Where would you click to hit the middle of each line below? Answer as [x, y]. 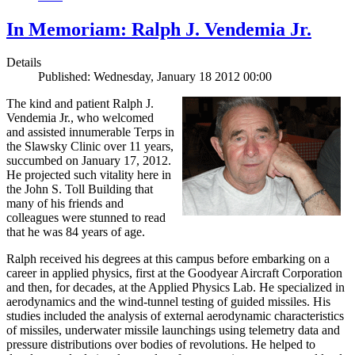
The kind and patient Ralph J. [80, 104]
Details [24, 63]
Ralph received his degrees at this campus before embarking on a [168, 259]
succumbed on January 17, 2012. [89, 161]
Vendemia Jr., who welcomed [80, 118]
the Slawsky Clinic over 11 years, [90, 147]
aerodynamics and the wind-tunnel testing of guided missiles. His [168, 302]
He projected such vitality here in [89, 175]
